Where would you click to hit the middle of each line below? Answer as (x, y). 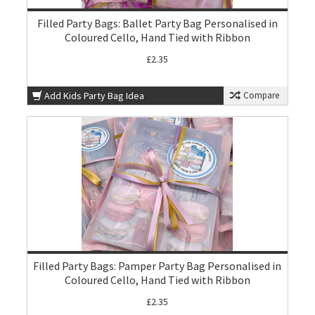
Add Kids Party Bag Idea (95, 96)
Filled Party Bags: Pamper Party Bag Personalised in (157, 266)
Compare (260, 95)
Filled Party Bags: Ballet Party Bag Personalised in (157, 23)
